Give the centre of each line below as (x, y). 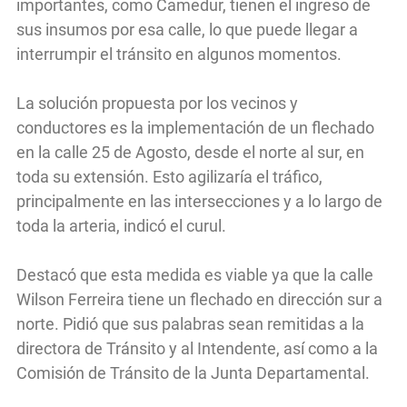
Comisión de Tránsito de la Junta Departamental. (195, 373)
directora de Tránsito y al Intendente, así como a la (197, 349)
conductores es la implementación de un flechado (195, 128)
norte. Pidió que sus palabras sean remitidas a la (190, 324)
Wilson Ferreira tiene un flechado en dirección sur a (199, 300)
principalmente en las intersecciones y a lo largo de (199, 202)
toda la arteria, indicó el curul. (123, 226)
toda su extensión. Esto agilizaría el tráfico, (169, 177)
